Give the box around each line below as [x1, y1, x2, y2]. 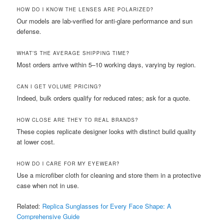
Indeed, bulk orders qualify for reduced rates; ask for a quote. [17, 93, 191, 103]
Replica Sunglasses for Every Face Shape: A [42, 201, 172, 211]
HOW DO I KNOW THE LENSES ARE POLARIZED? [17, 5, 154, 13]
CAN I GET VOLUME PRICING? [17, 82, 102, 90]
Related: [17, 201, 43, 211]
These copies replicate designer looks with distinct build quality [17, 126, 196, 136]
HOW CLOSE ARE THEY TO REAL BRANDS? [17, 116, 139, 123]
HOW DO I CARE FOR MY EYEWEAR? [17, 160, 120, 167]
